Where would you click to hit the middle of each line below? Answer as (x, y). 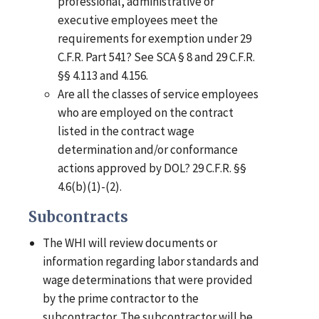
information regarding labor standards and (151, 262)
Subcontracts (78, 218)
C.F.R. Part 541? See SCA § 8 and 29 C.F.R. (156, 57)
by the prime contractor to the (121, 299)
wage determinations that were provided (148, 280)
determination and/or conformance (147, 150)
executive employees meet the (137, 20)
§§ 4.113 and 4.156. (103, 76)
